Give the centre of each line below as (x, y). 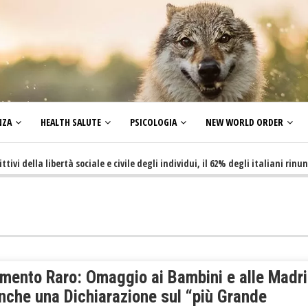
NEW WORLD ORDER (244, 122)
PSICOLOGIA (153, 122)
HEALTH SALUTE (71, 122)
